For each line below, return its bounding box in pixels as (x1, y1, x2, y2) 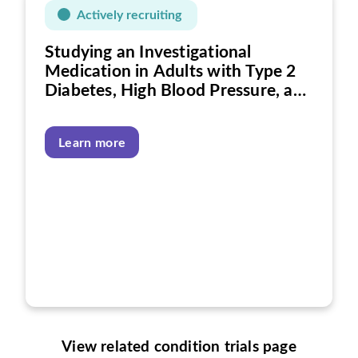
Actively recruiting (77, 9, 181, 22)
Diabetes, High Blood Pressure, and (45, 82, 312, 99)
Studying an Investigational (45, 44, 252, 61)
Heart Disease (45, 101, 152, 118)
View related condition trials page (62, 340, 296, 355)
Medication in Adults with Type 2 (45, 63, 296, 80)
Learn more (58, 137, 126, 149)
